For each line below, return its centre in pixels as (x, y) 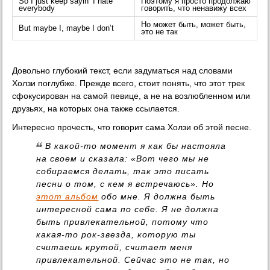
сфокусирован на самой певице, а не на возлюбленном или (131, 96)
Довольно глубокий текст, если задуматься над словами (123, 71)
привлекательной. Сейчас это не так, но (133, 260)
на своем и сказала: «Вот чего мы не (123, 159)
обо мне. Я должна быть (157, 197)
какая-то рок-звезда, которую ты (116, 235)
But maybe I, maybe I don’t (67, 29)
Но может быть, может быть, (194, 25)
